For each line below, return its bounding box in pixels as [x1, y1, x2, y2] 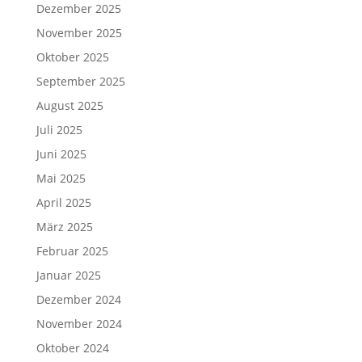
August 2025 [36, 98, 103, 114]
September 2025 [36, 74, 125, 90]
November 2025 [36, 25, 122, 41]
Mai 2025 [36, 170, 86, 187]
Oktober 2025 [36, 49, 109, 65]
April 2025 [36, 195, 91, 211]
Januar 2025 [36, 267, 101, 284]
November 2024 [36, 316, 122, 332]
